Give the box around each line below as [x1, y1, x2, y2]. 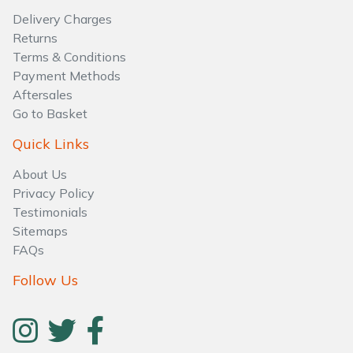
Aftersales [13, 87, 72, 103]
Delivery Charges [13, 11, 112, 28]
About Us [13, 166, 67, 183]
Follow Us [13, 271, 78, 290]
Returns [13, 30, 58, 46]
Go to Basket [13, 106, 87, 122]
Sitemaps [13, 223, 68, 240]
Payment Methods [13, 68, 121, 84]
